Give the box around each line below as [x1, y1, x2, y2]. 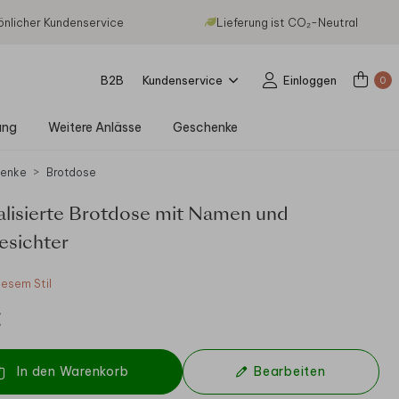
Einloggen [282, 72, 337, 87]
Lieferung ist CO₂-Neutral [216, 15, 359, 29]
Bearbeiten [254, 363, 326, 379]
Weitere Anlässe [47, 118, 142, 135]
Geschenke [172, 118, 238, 135]
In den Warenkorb [17, 363, 129, 379]
